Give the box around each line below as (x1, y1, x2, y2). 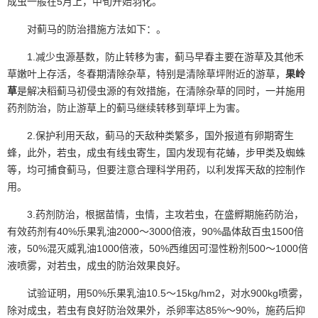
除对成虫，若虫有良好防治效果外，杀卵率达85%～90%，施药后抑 (7, 304, 305, 316)
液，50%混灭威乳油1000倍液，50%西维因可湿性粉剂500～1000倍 (7, 242, 308, 254)
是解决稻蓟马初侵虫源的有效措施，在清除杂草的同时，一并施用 (17, 84, 305, 97)
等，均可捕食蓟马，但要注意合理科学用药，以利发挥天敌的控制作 (7, 163, 305, 175)
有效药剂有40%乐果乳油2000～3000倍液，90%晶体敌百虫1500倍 (7, 225, 304, 237)
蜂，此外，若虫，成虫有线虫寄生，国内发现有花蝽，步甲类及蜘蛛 (7, 146, 305, 158)
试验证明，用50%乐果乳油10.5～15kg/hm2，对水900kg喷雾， (7, 287, 308, 299)
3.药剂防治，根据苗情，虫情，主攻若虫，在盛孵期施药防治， (7, 208, 304, 220)
